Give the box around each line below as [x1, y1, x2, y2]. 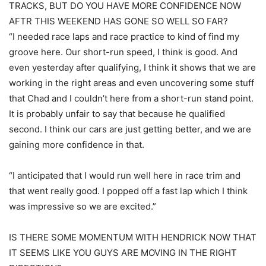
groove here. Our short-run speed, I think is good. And [9, 46, 237, 58]
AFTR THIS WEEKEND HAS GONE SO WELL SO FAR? [9, 15, 228, 27]
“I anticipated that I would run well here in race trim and [9, 169, 240, 181]
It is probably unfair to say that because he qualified [9, 107, 225, 119]
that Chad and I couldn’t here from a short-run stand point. [9, 92, 254, 104]
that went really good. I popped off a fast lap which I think [9, 185, 248, 197]
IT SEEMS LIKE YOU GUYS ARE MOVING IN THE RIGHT [9, 246, 237, 258]
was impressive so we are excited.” [9, 200, 156, 212]
